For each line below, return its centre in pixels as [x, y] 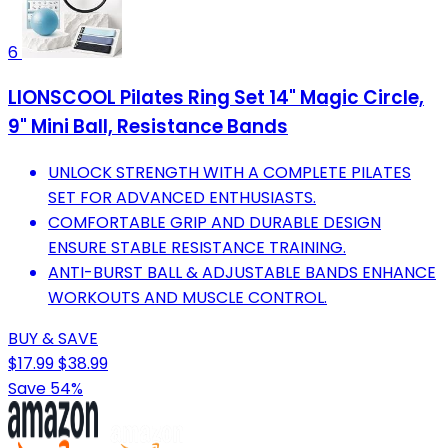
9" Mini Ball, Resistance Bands [148, 127]
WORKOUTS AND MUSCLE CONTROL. [187, 297]
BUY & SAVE [53, 338]
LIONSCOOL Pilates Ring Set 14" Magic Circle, [216, 98]
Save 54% [45, 388]
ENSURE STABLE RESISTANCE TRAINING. [197, 247]
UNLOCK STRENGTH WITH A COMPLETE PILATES [229, 172]
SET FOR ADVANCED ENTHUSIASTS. [182, 197]
